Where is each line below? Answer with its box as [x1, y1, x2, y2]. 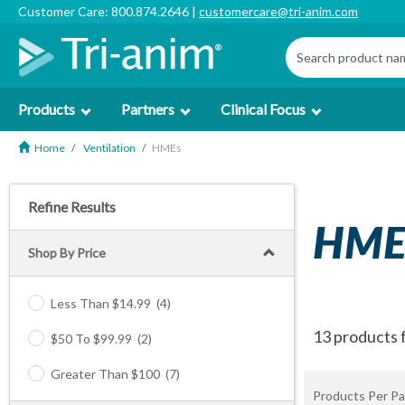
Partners [121, 100, 174, 118]
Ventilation [83, 141, 136, 155]
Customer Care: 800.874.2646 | [18, 4, 199, 19]
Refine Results [28, 198, 116, 215]
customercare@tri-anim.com [199, 4, 358, 19]
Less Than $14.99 [51, 296, 151, 311]
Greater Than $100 [51, 366, 160, 381]
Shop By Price [28, 245, 106, 260]
